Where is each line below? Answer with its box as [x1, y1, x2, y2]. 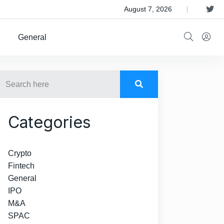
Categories [8, 112, 91, 132]
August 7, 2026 [123, 5, 172, 13]
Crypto [8, 149, 31, 157]
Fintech [8, 161, 34, 170]
